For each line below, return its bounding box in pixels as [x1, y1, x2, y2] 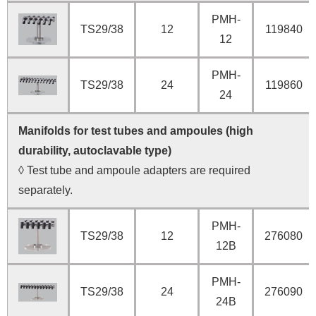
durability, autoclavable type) [18, 144, 180, 157]
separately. [18, 183, 73, 196]
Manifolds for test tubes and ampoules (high [18, 124, 253, 137]
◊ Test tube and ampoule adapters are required [18, 164, 250, 176]
